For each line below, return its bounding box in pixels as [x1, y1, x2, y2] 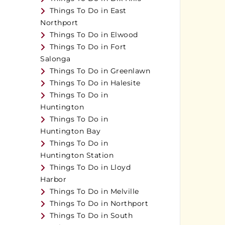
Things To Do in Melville [49, 187, 139, 196]
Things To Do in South [49, 211, 133, 220]
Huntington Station [40, 151, 114, 160]
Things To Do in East [49, 6, 127, 16]
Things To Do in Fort [49, 42, 127, 52]
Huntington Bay [40, 127, 101, 136]
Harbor [40, 175, 67, 184]
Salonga [40, 54, 71, 64]
